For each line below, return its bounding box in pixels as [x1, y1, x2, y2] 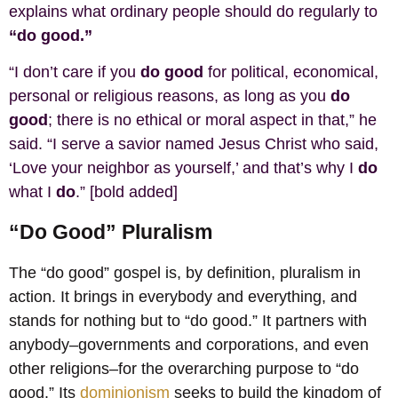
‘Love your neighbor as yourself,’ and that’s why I [9, 159, 358, 178]
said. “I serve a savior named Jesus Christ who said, [9, 135, 378, 154]
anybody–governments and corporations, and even [9, 335, 369, 354]
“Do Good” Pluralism [9, 220, 212, 244]
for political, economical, [203, 63, 378, 82]
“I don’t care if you [9, 63, 140, 82]
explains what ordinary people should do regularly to [9, 2, 378, 20]
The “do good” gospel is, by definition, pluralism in [9, 263, 361, 282]
